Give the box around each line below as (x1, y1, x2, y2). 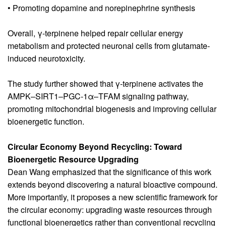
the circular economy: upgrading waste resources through (8, 203, 212, 215)
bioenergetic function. (8, 115, 84, 127)
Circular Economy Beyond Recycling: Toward (8, 140, 182, 152)
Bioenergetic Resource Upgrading (8, 153, 139, 165)
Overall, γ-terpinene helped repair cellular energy (8, 27, 183, 39)
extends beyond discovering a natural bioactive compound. (8, 178, 217, 190)
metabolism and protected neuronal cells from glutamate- (8, 39, 210, 51)
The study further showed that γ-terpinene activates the (8, 77, 203, 89)
